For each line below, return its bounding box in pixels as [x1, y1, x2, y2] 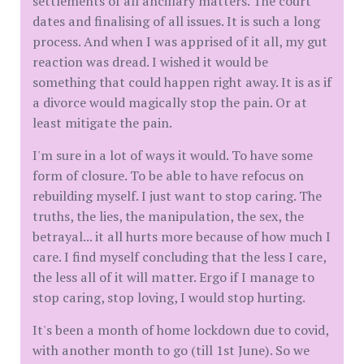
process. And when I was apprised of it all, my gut [32, 32, 327, 50]
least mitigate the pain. [32, 114, 172, 132]
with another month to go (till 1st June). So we [32, 341, 310, 359]
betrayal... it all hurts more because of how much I [32, 227, 331, 245]
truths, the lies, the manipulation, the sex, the [32, 207, 304, 225]
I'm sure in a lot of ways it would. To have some [32, 146, 313, 164]
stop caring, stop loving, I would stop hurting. [32, 288, 305, 306]
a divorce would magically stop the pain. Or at [32, 93, 307, 111]
